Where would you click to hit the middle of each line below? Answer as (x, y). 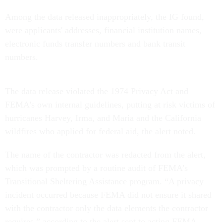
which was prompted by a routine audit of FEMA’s (96, 168)
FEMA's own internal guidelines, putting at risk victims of (110, 105)
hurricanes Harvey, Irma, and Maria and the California (103, 118)
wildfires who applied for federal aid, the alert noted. (100, 131)
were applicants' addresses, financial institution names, (103, 30)
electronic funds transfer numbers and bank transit (95, 44)
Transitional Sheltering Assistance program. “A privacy (104, 181)
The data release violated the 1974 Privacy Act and (97, 91)
